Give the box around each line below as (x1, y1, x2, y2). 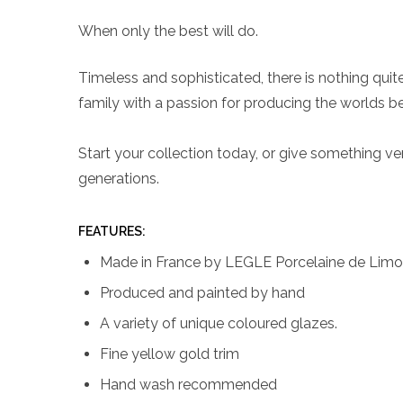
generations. (78, 169, 159, 187)
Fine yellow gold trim (100, 345, 239, 363)
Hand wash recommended (100, 375, 277, 393)
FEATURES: (78, 223, 146, 238)
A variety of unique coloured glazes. (100, 314, 337, 332)
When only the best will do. (78, 22, 258, 40)
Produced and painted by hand (100, 283, 305, 301)
